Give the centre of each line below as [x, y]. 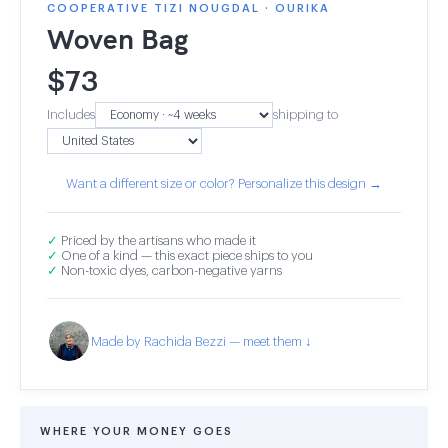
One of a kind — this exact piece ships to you [185, 255]
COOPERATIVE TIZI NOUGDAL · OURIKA [188, 8]
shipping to [305, 114]
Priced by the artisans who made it [157, 240]
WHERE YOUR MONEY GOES [136, 431]
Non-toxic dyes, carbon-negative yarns [170, 270]
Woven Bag [117, 38]
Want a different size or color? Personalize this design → [224, 183]
